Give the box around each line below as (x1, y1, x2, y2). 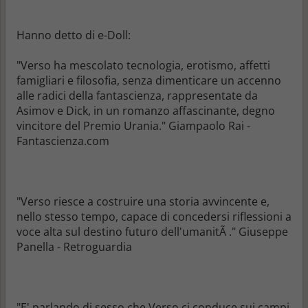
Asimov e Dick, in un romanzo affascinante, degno (16, 102, 275, 118)
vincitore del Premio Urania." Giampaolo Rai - (16, 118, 250, 133)
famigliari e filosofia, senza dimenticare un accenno (16, 72, 281, 88)
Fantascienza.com (16, 133, 109, 148)
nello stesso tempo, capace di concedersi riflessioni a (16, 208, 291, 224)
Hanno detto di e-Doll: (16, 27, 131, 43)
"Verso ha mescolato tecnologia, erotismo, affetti (16, 57, 270, 73)
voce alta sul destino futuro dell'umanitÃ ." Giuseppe (16, 223, 288, 239)
